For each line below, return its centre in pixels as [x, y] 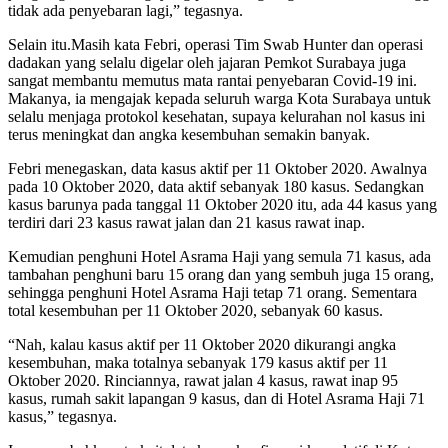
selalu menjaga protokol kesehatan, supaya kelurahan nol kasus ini [216, 116]
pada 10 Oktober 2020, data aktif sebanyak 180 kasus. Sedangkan [216, 186]
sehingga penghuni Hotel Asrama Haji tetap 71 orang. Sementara [212, 292]
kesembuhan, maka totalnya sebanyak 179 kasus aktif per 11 [198, 362]
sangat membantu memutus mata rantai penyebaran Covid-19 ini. [212, 80]
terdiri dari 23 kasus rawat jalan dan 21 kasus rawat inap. [186, 222]
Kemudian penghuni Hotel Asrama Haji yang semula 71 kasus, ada [219, 256]
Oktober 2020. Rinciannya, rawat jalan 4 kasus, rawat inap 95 [203, 380]
